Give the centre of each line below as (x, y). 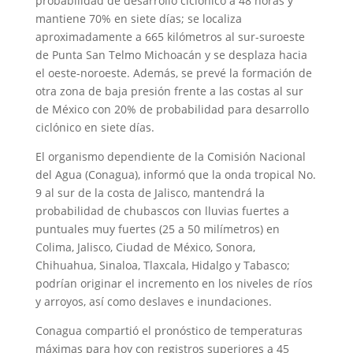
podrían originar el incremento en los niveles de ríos (174, 283)
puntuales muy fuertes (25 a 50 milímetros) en (157, 229)
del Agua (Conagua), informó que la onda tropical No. (175, 174)
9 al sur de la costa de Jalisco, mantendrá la (150, 192)
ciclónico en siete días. (95, 127)
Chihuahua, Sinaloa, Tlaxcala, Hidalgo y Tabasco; (162, 265)
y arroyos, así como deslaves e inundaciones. (153, 301)
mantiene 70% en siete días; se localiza (138, 18)
